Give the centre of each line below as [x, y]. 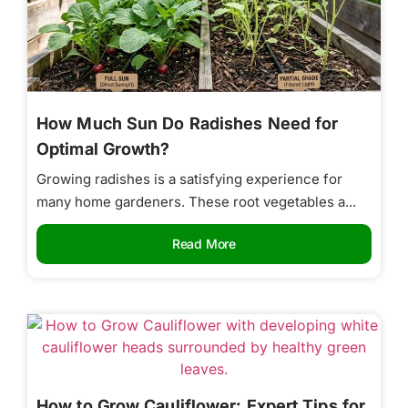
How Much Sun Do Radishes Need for [188, 123]
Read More [204, 243]
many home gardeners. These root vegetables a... [196, 201]
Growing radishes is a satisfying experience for [189, 178]
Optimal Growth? [103, 148]
